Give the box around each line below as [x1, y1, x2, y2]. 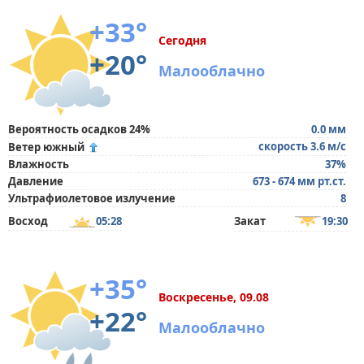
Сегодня [158, 32, 206, 48]
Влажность [8, 157, 69, 171]
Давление [8, 174, 63, 188]
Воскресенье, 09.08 [158, 289, 269, 305]
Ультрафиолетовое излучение [8, 191, 175, 206]
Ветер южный [8, 140, 84, 154]
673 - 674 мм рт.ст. [253, 174, 346, 188]
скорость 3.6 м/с [258, 139, 346, 154]
